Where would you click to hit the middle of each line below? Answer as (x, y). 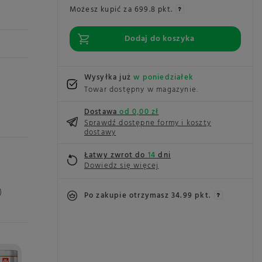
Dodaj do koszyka (160, 39)
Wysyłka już (109, 77)
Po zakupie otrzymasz (127, 196)
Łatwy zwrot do (116, 155)
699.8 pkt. (154, 10)
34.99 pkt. (191, 196)
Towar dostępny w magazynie (140, 90)
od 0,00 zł (139, 112)
